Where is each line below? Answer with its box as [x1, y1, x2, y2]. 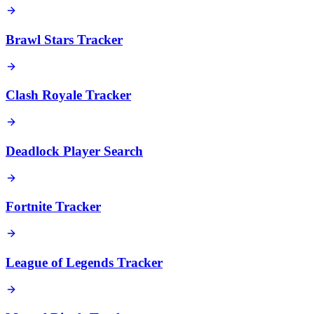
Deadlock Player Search [6, 143, 143, 158]
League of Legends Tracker [6, 254, 163, 270]
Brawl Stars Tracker [6, 32, 123, 48]
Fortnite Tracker [6, 199, 101, 214]
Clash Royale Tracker [6, 88, 131, 103]
